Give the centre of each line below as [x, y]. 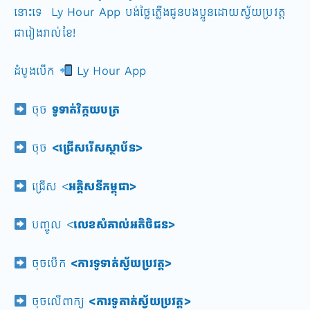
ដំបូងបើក [37, 71]
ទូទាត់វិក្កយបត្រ [85, 109]
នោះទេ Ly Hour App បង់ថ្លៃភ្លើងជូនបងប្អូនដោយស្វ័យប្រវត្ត [150, 11]
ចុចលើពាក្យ [58, 301]
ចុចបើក [49, 263]
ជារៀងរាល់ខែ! [45, 32]
